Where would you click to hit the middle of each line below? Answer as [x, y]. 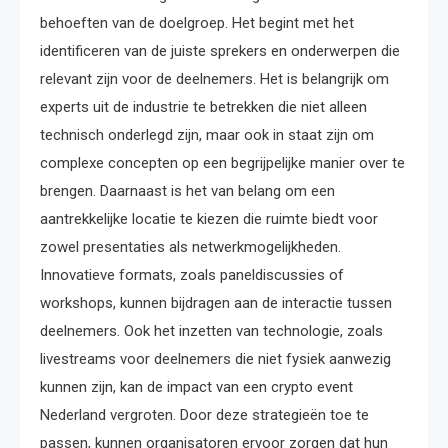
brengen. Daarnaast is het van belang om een [187, 191]
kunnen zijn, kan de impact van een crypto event [196, 387]
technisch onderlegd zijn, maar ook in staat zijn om [207, 135]
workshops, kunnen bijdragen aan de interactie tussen [216, 303]
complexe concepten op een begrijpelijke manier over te [222, 163]
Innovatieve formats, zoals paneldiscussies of [192, 275]
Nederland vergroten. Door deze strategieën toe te [204, 415]
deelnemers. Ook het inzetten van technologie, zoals [211, 331]
